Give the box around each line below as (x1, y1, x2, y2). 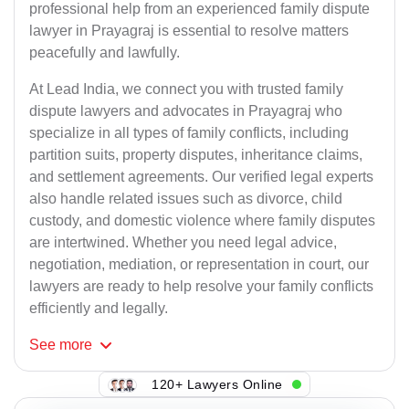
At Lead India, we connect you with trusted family (29, 81, 343, 98)
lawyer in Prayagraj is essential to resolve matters (29, 23, 349, 39)
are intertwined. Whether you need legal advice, (29, 235, 337, 251)
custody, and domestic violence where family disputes (29, 213, 375, 229)
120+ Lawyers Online (152, 376, 283, 392)
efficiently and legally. (29, 300, 168, 317)
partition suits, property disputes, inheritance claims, (29, 147, 362, 163)
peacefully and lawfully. (29, 45, 180, 61)
